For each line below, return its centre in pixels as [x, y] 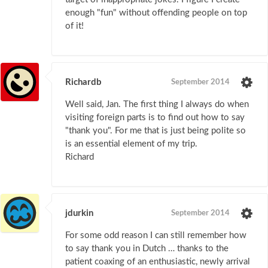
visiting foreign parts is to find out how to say [155, 118]
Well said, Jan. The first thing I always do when [157, 105]
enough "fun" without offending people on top [156, 13]
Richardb [83, 83]
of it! [74, 26]
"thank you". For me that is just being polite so [156, 131]
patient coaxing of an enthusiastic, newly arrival [158, 262]
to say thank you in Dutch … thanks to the [147, 249]
